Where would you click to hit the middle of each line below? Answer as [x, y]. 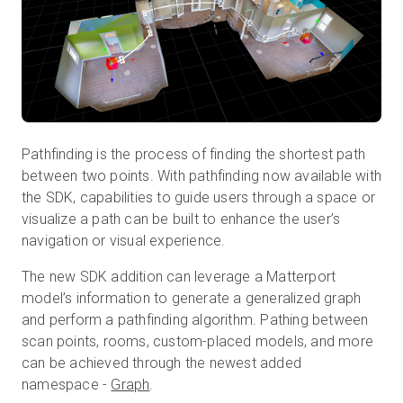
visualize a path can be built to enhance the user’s [181, 219]
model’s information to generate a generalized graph [192, 298]
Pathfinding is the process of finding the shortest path [194, 154]
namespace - [67, 384]
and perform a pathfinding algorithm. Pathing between [195, 319]
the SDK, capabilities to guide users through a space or [199, 197]
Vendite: [46, 122]
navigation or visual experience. [125, 240]
